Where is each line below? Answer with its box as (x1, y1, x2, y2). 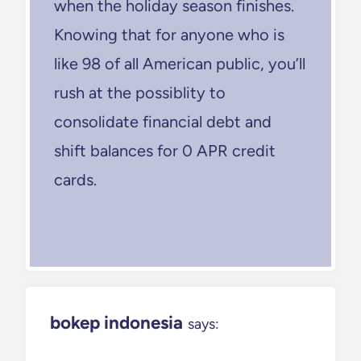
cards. (54, 169, 97, 189)
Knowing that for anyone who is (54, 24, 284, 44)
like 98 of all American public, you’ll (54, 53, 305, 73)
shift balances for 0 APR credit (54, 140, 276, 160)
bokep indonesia (50, 311, 183, 334)
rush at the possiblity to (54, 82, 226, 102)
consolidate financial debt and (54, 111, 272, 131)
